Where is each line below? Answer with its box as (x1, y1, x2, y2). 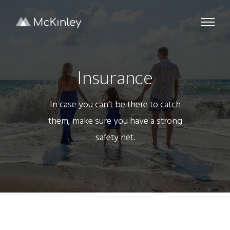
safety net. (95, 130, 135, 145)
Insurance (77, 66, 153, 88)
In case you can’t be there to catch (49, 98, 181, 112)
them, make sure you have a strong (48, 114, 182, 129)
